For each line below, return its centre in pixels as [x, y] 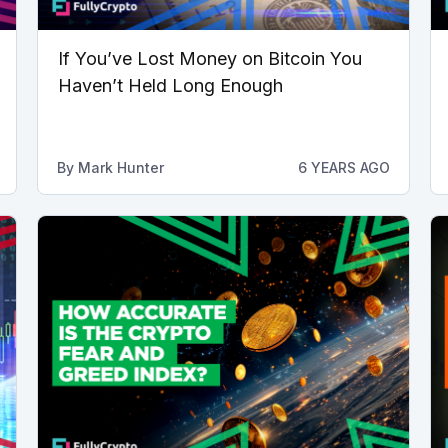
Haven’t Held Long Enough [170, 85]
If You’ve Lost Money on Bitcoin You [209, 58]
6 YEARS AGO [343, 167]
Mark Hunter [120, 167]
